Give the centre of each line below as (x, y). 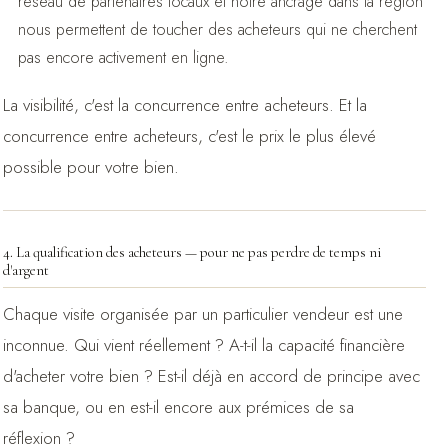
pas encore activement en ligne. (123, 57)
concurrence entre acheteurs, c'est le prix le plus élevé (189, 135)
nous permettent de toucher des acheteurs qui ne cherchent (217, 29)
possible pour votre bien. (90, 166)
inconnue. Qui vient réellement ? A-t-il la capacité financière (203, 344)
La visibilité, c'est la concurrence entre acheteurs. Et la (184, 104)
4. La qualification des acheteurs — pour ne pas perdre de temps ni (191, 252)
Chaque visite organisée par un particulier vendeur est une (202, 313)
